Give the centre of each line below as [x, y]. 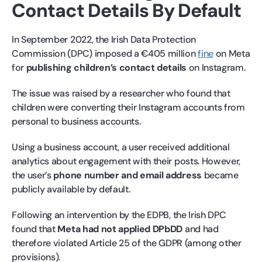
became [220, 175]
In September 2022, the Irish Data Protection [104, 39]
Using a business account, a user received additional [121, 147]
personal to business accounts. [76, 121]
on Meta [232, 53]
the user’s [33, 175]
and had [201, 229]
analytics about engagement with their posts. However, [126, 161]
